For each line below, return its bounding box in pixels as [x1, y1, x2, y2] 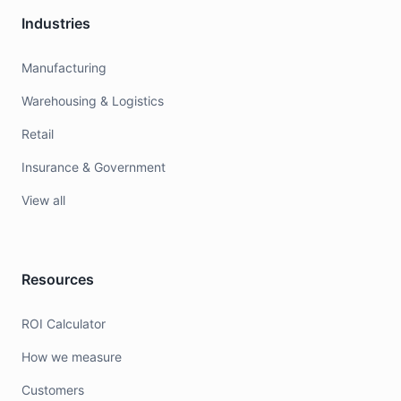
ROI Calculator [21, 316, 106, 331]
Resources [21, 270, 94, 288]
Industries [21, 14, 90, 32]
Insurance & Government [21, 159, 166, 175]
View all [21, 192, 65, 208]
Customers [21, 382, 84, 397]
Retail [21, 126, 54, 141]
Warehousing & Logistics [21, 93, 164, 108]
